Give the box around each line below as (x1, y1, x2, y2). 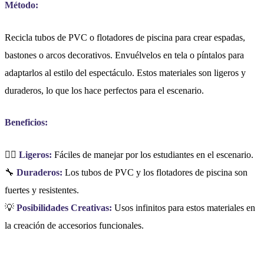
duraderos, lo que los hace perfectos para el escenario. (5, 85, 204, 95)
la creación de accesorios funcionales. (5, 220, 144, 231)
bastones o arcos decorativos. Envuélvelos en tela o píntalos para (5, 49, 244, 60)
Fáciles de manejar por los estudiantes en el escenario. (52, 150, 253, 160)
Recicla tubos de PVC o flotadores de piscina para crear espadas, (5, 32, 245, 42)
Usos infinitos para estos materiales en (112, 203, 255, 213)
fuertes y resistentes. (5, 185, 79, 196)
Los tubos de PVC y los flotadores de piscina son (62, 167, 247, 178)
